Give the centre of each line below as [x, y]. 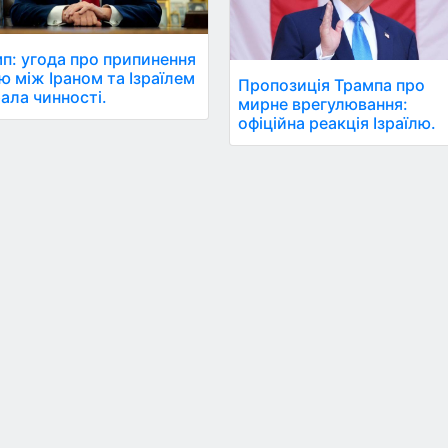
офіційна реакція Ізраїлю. [337, 122]
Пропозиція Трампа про [332, 84]
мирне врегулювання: [323, 103]
